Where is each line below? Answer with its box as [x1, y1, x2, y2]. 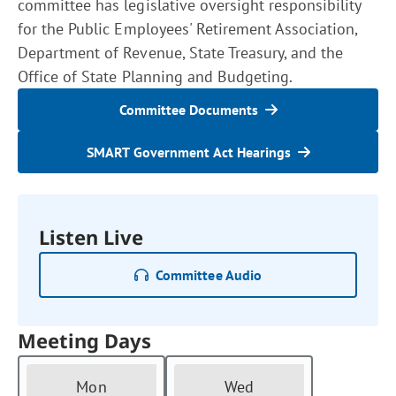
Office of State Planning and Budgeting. [18, 66, 293, 87]
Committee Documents [118, 101, 258, 118]
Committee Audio [156, 266, 262, 284]
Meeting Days [18, 327, 152, 354]
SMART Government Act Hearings [86, 143, 291, 161]
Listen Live [39, 224, 144, 250]
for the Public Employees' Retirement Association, [18, 19, 358, 39]
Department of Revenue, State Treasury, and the [18, 42, 344, 63]
